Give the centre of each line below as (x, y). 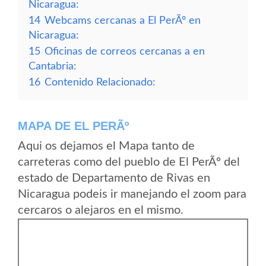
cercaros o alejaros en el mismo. (101, 210)
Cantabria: (53, 66)
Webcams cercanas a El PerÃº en (123, 20)
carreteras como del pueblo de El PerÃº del (129, 162)
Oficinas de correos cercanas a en (125, 51)
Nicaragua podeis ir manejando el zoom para (132, 194)
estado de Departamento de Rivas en (114, 178)
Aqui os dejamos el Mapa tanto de (106, 146)
